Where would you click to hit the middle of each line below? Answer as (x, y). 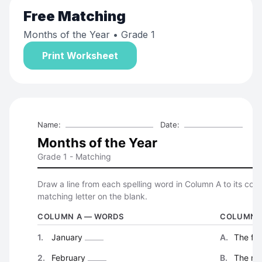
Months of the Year (67, 35)
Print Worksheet (80, 56)
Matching (92, 16)
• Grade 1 (132, 35)
